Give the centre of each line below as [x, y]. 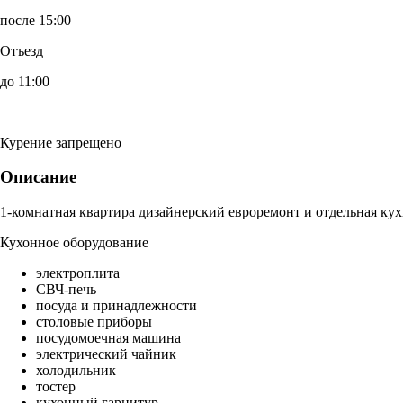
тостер [56, 387]
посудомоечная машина [108, 338]
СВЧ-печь [66, 290]
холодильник [76, 371]
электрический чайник [106, 354]
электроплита [78, 273]
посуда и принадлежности [116, 306]
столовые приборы [94, 322]
